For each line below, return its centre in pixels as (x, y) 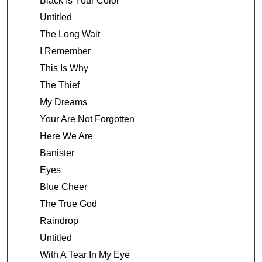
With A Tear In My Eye (85, 255)
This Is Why (64, 68)
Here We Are (66, 136)
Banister (57, 153)
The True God (68, 204)
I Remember (65, 51)
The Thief (59, 85)
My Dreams (63, 102)
